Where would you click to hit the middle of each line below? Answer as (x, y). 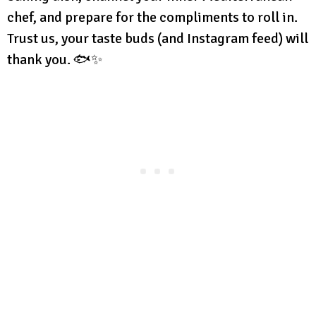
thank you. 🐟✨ (55, 59)
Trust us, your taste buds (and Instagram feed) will (158, 38)
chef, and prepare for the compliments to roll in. (152, 17)
